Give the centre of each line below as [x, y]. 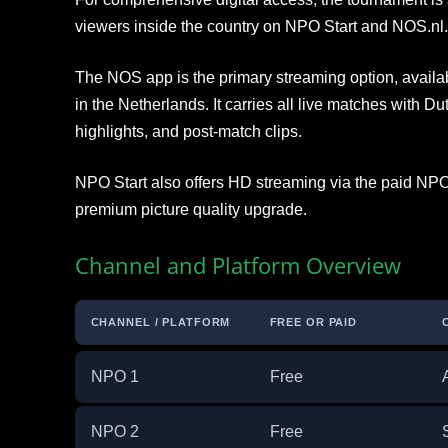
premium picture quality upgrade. [190, 209]
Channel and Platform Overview [237, 265]
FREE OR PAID [313, 322]
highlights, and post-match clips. [188, 131]
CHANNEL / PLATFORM [160, 322]
